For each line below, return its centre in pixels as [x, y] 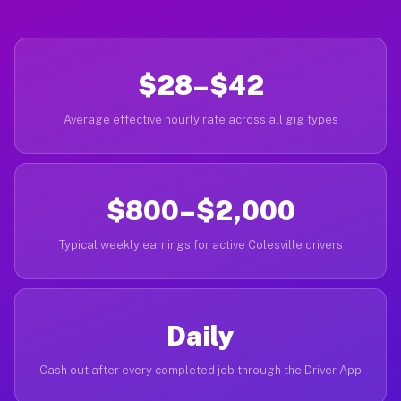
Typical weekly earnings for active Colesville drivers [200, 245]
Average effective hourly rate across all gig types [200, 119]
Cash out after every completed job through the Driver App [200, 370]
